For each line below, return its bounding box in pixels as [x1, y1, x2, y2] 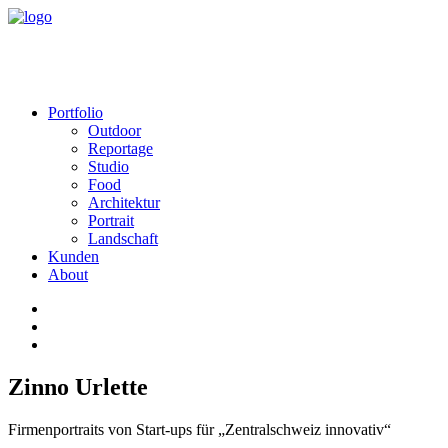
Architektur [88, 194, 160, 211]
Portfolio [48, 104, 103, 121]
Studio [88, 158, 129, 175]
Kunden [48, 248, 99, 265]
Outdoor [88, 122, 141, 139]
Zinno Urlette [8, 373, 148, 400]
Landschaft [88, 230, 158, 247]
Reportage [88, 140, 153, 157]
